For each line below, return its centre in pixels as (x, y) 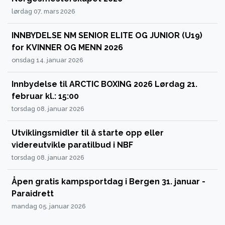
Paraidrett (33, 194)
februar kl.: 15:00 (45, 96)
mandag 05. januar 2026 (49, 206)
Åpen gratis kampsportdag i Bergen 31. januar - (108, 182)
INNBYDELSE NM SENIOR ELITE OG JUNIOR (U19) (107, 36)
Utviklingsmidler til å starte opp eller (88, 133)
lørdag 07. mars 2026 (43, 12)
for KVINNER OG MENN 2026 (67, 48)
